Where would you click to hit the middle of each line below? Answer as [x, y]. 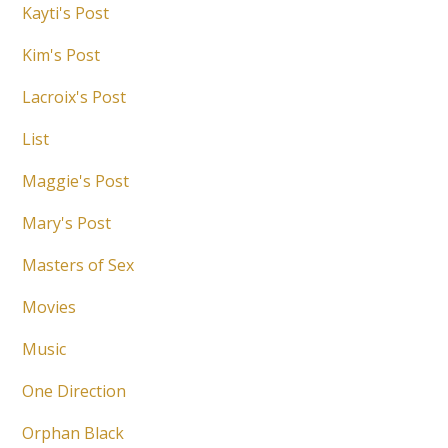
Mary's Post [67, 223]
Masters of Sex [78, 265]
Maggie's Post [76, 181]
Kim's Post [61, 55]
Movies [49, 307]
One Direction [74, 391]
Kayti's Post [66, 13]
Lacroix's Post [74, 97]
